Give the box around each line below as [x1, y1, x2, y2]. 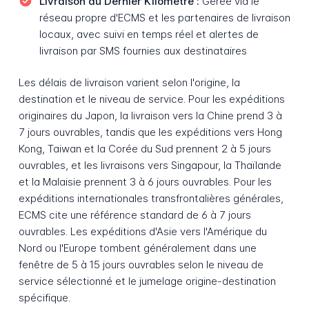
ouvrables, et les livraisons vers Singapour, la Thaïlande [18, 159, 281, 172]
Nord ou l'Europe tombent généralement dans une [18, 241, 257, 255]
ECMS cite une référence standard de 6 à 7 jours [18, 208, 251, 222]
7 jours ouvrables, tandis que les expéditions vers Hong [18, 126, 282, 139]
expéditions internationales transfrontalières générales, [18, 192, 283, 206]
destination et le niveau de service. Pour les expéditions [18, 92, 285, 106]
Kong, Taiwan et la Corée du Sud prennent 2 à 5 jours [18, 142, 271, 156]
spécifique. [18, 291, 70, 305]
